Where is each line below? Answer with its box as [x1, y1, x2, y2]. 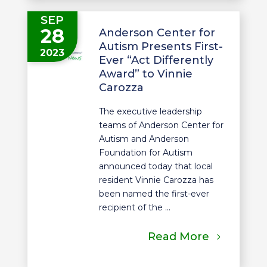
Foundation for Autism [98, 147, 193, 158]
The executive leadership [98, 105, 202, 117]
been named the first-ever [98, 188, 209, 199]
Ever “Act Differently [98, 53, 213, 67]
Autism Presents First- [98, 39, 223, 53]
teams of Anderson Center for [98, 119, 223, 131]
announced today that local [98, 160, 213, 172]
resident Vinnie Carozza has [98, 174, 213, 185]
